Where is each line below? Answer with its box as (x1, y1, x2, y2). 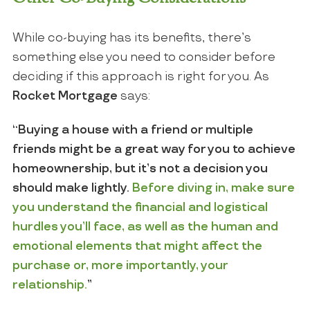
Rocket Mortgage (12, 89, 118, 104)
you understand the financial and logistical (12, 200, 268, 215)
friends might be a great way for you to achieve (12, 142, 295, 156)
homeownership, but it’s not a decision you (12, 161, 268, 176)
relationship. (12, 277, 87, 292)
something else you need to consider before (12, 51, 275, 65)
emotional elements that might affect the (12, 239, 262, 253)
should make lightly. (12, 181, 132, 195)
